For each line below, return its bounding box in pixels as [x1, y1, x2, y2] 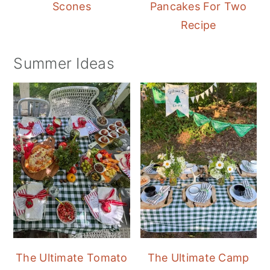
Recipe [180, 19, 216, 32]
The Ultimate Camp [147, 251, 250, 264]
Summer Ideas [13, 54, 115, 73]
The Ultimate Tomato [16, 251, 128, 264]
